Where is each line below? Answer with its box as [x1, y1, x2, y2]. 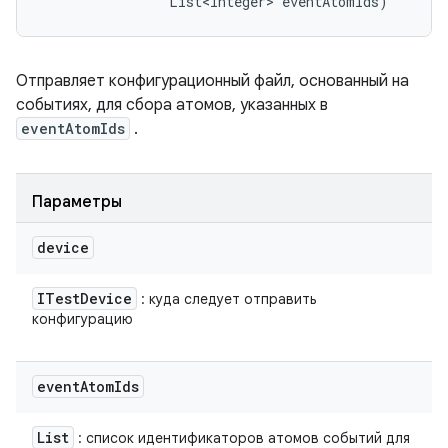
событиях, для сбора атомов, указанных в [16, 95, 328, 115]
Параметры [32, 192, 122, 212]
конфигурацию [32, 310, 133, 328]
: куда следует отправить [137, 290, 316, 308]
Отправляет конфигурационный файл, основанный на [16, 71, 409, 91]
